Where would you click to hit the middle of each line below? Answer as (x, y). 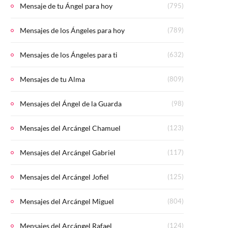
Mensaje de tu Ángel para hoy (66, 6)
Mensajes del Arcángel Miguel (67, 202)
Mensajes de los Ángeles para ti (69, 55)
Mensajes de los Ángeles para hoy (72, 31)
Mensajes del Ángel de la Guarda (71, 104)
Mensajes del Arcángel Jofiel (64, 177)
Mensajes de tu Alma (52, 79)
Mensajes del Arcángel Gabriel (68, 153)
